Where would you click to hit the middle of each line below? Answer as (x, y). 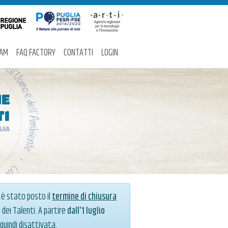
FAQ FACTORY (36, 53)
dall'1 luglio (86, 211)
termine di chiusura (84, 197)
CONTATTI (78, 53)
